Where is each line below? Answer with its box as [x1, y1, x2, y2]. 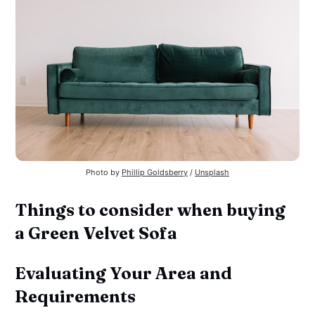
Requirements [15, 286, 136, 307]
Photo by [86, 167, 122, 178]
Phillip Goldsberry [122, 167, 188, 178]
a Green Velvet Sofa [15, 223, 178, 244]
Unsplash [195, 167, 229, 178]
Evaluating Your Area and [15, 263, 233, 284]
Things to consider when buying [15, 200, 286, 221]
